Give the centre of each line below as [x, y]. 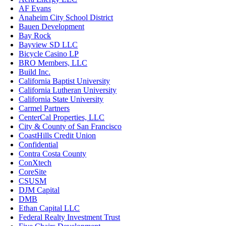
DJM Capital [39, 190]
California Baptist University [65, 81]
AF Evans [35, 8]
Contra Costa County [53, 153]
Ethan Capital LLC [49, 208]
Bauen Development [52, 26]
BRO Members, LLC [53, 63]
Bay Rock [35, 35]
